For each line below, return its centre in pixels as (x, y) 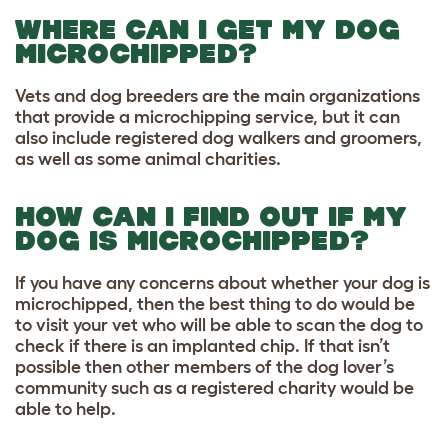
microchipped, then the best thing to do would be (215, 303)
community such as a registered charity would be (214, 387)
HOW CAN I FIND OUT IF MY (211, 216)
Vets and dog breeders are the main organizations (217, 95)
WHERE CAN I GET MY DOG (207, 29)
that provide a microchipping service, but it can (207, 116)
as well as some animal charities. (148, 158)
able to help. (65, 408)
